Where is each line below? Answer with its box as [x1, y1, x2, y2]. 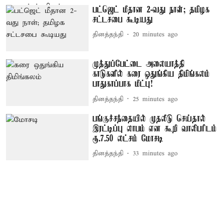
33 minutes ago [133, 149, 178, 158]
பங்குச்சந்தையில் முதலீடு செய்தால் [93, 113, 206, 124]
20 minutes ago [133, 30, 178, 39]
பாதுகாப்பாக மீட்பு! [93, 79, 153, 90]
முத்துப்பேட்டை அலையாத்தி [93, 59, 185, 70]
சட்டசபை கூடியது [93, 14, 153, 25]
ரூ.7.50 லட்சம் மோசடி [93, 133, 164, 144]
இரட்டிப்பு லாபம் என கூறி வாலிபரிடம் [93, 123, 217, 134]
